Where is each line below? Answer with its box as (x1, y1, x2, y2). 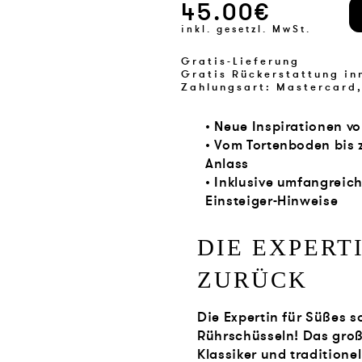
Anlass (205, 154, 249, 173)
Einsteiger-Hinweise (205, 192, 339, 210)
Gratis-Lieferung (181, 54, 301, 69)
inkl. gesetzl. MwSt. (181, 23, 312, 36)
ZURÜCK (197, 267, 309, 293)
